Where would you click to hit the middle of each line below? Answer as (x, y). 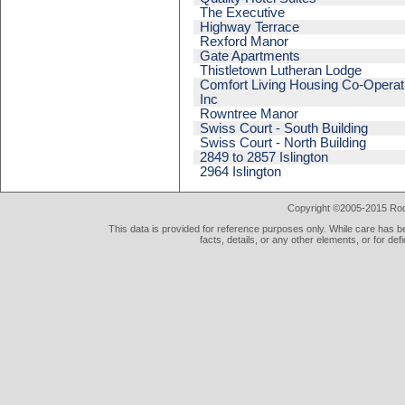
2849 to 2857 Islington (264, 158)
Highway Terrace (250, 28)
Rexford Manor (245, 42)
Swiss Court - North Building (283, 143)
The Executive (243, 13)
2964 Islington (241, 172)
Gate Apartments (250, 57)
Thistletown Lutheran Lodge (281, 71)
